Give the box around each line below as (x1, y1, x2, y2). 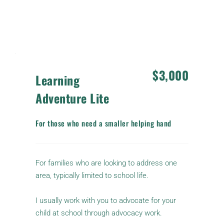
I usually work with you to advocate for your (35, 196, 176, 205)
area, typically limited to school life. (35, 171, 150, 180)
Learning (35, 71, 79, 89)
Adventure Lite (35, 89, 109, 107)
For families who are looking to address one (35, 158, 177, 168)
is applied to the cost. (35, 22, 103, 31)
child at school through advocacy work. (35, 208, 162, 218)
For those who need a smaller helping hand (35, 117, 171, 129)
